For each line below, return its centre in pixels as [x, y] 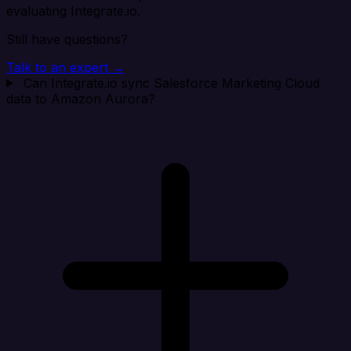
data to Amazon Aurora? [81, 98]
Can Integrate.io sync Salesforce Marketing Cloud [171, 83]
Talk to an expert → [65, 67]
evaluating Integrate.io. [73, 11]
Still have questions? [67, 39]
